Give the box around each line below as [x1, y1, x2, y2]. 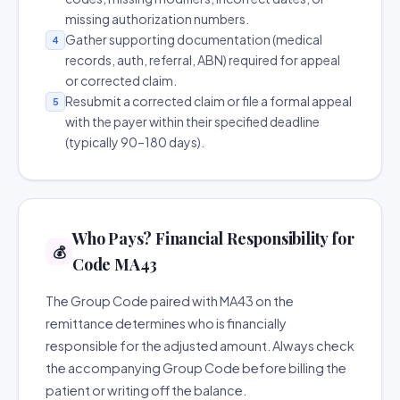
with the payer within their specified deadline [65, 113, 320, 129]
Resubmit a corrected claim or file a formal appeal [65, 93, 352, 109]
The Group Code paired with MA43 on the [46, 293, 294, 309]
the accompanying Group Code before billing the [46, 360, 346, 376]
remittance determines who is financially [46, 315, 287, 331]
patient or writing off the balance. [46, 382, 246, 398]
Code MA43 [72, 254, 158, 275]
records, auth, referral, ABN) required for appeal [65, 52, 340, 68]
